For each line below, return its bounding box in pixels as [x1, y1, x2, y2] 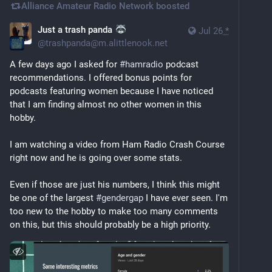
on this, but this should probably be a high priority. [10, 219, 211, 230]
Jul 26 [199, 25, 223, 36]
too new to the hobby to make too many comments [10, 205, 218, 217]
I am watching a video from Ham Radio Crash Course [10, 138, 225, 150]
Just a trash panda [38, 24, 115, 35]
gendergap [101, 192, 143, 203]
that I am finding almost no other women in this [10, 98, 202, 110]
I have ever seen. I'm [143, 192, 228, 203]
